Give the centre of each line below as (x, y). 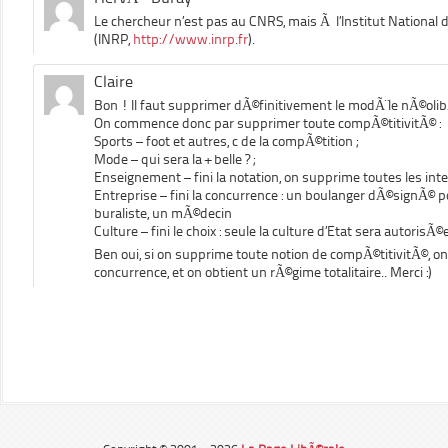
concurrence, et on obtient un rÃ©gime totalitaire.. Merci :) (263, 272)
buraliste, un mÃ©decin (163, 213)
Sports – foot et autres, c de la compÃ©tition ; (226, 141)
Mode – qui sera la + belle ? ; (175, 159)
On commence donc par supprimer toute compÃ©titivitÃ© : (267, 123)
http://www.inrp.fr (190, 39)
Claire (113, 81)
